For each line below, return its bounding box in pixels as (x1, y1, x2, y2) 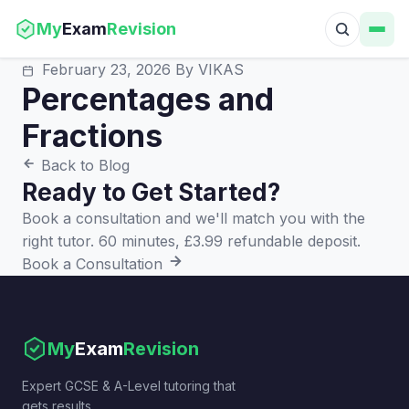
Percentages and (22, 80, 274, 118)
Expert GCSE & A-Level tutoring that (22, 378, 236, 393)
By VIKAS (175, 60, 244, 79)
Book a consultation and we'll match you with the (22, 209, 365, 227)
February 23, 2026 (37, 60, 175, 79)
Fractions (22, 117, 163, 154)
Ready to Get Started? (22, 178, 280, 206)
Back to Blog (37, 156, 130, 174)
